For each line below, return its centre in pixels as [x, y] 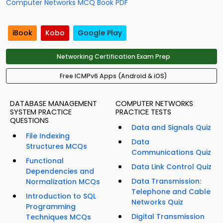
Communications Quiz [171, 153]
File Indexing [48, 136]
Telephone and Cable [171, 192]
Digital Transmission [168, 217]
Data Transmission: [166, 181]
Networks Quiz [157, 202]
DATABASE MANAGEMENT [54, 104]
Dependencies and [60, 171]
